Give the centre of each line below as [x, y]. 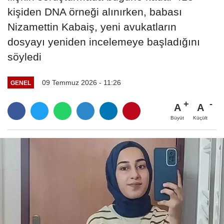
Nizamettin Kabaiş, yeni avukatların [92, 26]
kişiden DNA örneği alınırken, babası [95, 11]
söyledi [24, 56]
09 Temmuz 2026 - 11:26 [81, 82]
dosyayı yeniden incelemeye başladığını [104, 41]
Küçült [200, 117]
